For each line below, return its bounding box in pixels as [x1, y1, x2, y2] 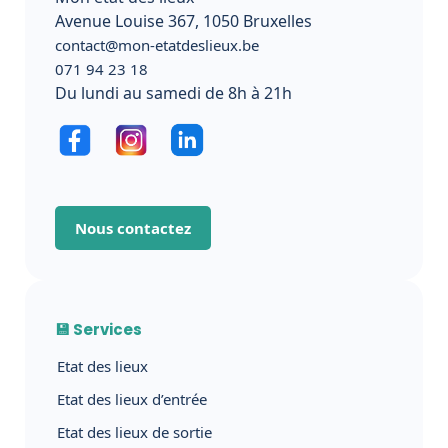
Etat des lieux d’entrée [57, 388, 207, 409]
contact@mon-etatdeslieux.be [55, 34, 259, 55]
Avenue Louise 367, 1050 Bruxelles [55, 9, 312, 32]
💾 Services [55, 318, 142, 340]
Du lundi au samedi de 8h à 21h [55, 81, 292, 104]
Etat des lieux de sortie [57, 421, 212, 442]
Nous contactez [75, 217, 191, 238]
